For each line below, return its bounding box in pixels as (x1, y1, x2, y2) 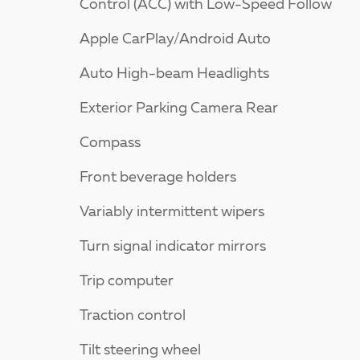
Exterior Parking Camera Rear (80, 101, 278, 117)
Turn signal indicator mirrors (80, 239, 266, 255)
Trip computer (80, 274, 174, 289)
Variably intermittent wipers (80, 205, 264, 220)
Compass (80, 136, 141, 151)
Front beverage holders (80, 170, 236, 186)
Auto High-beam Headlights (80, 67, 269, 82)
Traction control (80, 309, 186, 324)
